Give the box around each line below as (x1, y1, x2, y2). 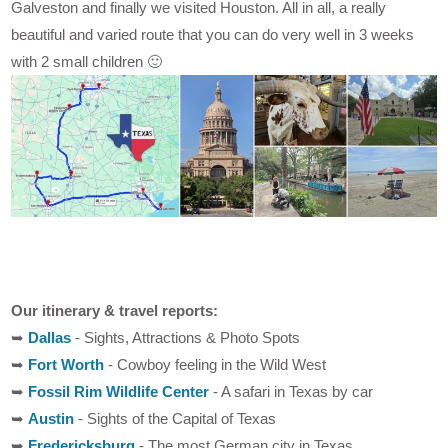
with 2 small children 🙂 (11, 53, 163, 71)
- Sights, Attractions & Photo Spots (71, 329, 301, 347)
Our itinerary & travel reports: (11, 302, 219, 320)
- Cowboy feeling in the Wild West (104, 356, 327, 374)
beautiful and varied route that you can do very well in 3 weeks (11, 26, 415, 44)
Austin (28, 410, 75, 428)
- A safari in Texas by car (209, 383, 374, 401)
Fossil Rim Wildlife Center (28, 383, 210, 401)
